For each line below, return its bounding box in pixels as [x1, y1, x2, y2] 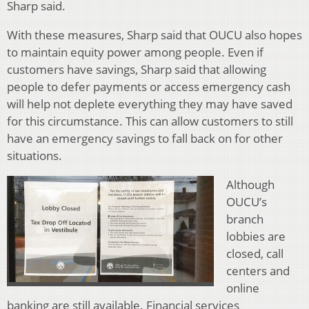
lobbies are [226, 228, 286, 244]
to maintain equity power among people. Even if [7, 43, 263, 60]
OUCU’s [226, 193, 267, 210]
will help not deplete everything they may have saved [7, 95, 292, 112]
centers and [226, 262, 290, 279]
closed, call [226, 245, 283, 261]
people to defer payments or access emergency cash [7, 78, 290, 94]
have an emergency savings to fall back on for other [7, 130, 283, 146]
